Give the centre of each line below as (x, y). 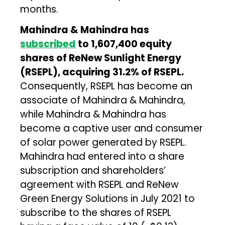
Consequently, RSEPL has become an (106, 86)
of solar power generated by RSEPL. (103, 142)
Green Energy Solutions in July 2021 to (108, 198)
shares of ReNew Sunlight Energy (101, 58)
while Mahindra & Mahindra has (93, 114)
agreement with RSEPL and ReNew (100, 184)
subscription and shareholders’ (93, 170)
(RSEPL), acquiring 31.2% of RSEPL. (102, 72)
